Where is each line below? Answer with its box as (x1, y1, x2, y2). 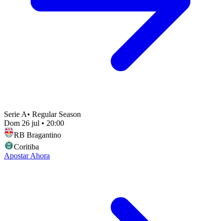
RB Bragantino (14, 130, 61, 139)
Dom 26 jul (4, 118, 39, 127)
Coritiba (14, 142, 39, 151)
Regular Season (32, 110, 81, 118)
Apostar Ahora (4, 151, 50, 160)
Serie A (4, 110, 27, 118)
